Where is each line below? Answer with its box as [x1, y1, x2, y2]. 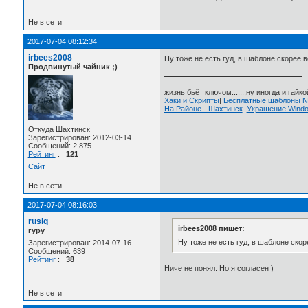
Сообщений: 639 [27, 246, 85, 255]
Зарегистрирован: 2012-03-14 [27, 133, 131, 142]
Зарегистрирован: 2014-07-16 [27, 238, 131, 247]
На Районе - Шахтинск [164, 104, 243, 113]
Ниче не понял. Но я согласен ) [164, 264, 274, 272]
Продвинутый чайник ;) [27, 62, 118, 71]
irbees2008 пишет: [177, 224, 245, 232]
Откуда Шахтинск [27, 124, 90, 133]
